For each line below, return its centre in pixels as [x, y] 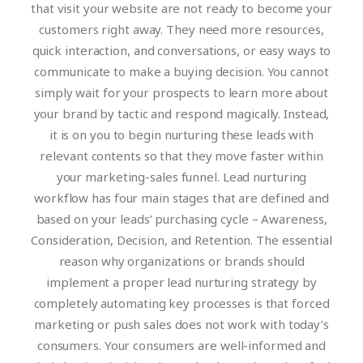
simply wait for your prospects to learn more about [181, 92]
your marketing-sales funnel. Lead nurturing [181, 177]
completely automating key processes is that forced [181, 303]
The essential [294, 240]
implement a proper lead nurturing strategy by [181, 282]
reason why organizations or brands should [181, 261]
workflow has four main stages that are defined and [181, 198]
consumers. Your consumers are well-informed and [181, 345]
